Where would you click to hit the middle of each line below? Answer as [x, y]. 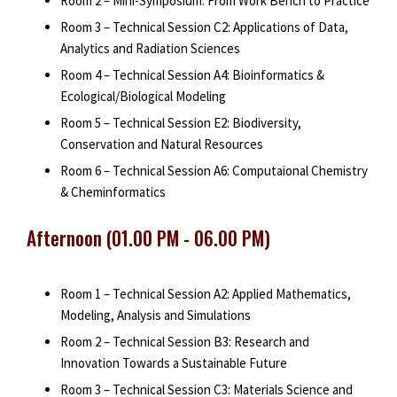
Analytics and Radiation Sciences [150, 49]
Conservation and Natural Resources [161, 144]
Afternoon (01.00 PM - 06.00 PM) [148, 237]
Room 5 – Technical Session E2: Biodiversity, [180, 123]
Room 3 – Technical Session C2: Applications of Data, [204, 27]
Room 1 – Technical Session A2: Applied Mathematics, [205, 293]
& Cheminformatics [113, 192]
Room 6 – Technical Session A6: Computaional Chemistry [214, 171]
